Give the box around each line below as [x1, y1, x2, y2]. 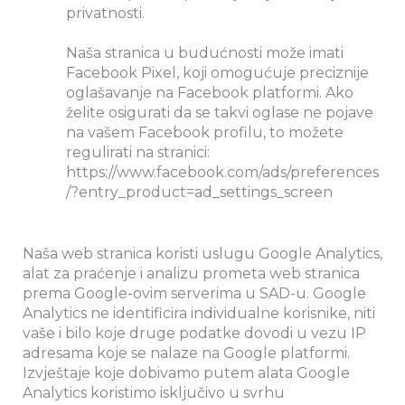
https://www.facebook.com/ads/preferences [66, 163, 379, 181]
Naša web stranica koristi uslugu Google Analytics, [23, 244, 382, 262]
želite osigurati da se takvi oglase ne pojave [66, 103, 373, 121]
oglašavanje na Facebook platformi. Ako [66, 83, 353, 101]
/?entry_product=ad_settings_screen [66, 183, 333, 201]
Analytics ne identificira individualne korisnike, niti [23, 304, 375, 322]
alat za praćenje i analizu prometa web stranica [23, 264, 360, 282]
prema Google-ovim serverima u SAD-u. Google [23, 284, 366, 302]
